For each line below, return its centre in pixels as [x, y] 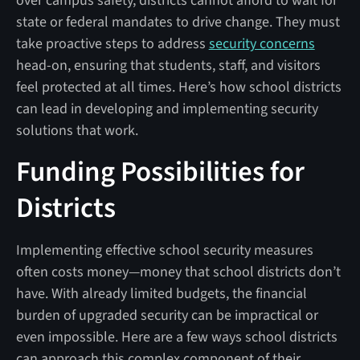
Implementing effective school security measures [164, 250]
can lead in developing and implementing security [167, 108]
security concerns [262, 43]
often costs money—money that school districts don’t [178, 272]
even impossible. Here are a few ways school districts [176, 337]
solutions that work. [77, 130]
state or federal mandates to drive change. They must [178, 22]
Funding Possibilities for [160, 172]
